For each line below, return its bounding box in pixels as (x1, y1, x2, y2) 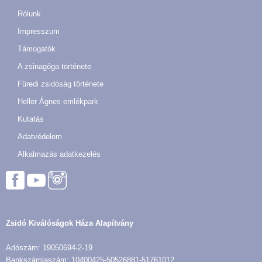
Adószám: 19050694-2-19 (6, 243, 92, 252)
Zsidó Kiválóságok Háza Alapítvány (6, 218, 133, 227)
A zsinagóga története (18, 61, 91, 71)
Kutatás (18, 114, 44, 123)
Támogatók (18, 44, 56, 53)
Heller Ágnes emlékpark (18, 96, 98, 106)
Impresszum (18, 26, 60, 36)
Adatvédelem (18, 132, 62, 141)
